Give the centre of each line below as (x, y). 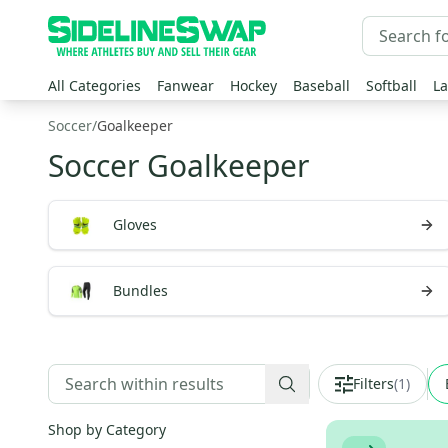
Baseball (321, 85)
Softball (391, 85)
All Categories (94, 85)
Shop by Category (107, 429)
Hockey (253, 85)
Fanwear (185, 85)
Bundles (140, 290)
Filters (373, 383)
